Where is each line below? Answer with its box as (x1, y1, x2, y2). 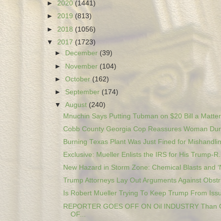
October (65, 75, 93, 83)
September (65, 88, 102, 96)
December (65, 49, 100, 57)
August (65, 101, 89, 109)
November (65, 62, 100, 70)
